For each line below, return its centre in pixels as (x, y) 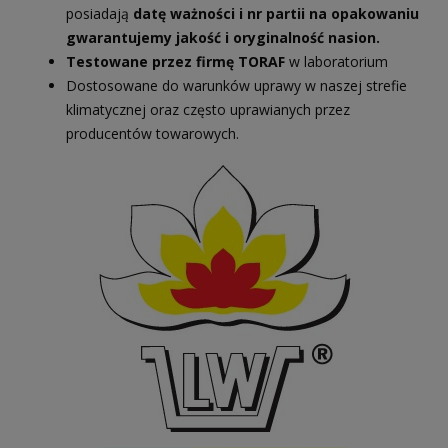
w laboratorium (336, 61)
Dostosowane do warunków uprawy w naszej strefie (236, 85)
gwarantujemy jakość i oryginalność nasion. (223, 37)
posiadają (99, 13)
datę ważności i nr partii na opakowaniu (276, 13)
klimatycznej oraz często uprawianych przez (208, 109)
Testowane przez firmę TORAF (175, 61)
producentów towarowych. (152, 133)
